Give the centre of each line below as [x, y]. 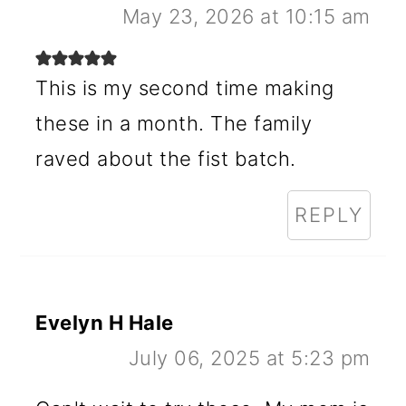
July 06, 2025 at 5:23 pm [249, 358]
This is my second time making [185, 87]
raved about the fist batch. [166, 158]
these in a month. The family [174, 123]
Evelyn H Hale [105, 322]
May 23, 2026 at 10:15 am [246, 16]
